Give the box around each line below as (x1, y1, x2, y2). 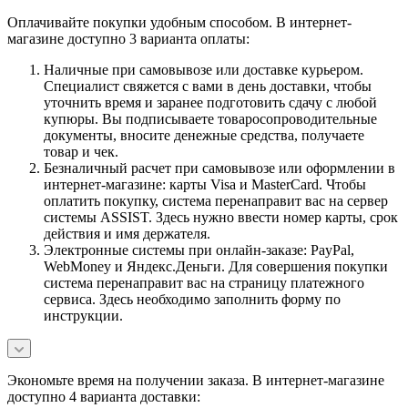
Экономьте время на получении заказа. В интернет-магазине (7, 372, 384, 388)
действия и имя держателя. (44, 225, 210, 241)
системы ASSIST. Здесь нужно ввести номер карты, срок (44, 209, 398, 225)
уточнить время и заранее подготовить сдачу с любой (44, 94, 377, 110)
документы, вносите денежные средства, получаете (44, 127, 364, 143)
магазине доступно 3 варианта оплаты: (7, 30, 250, 46)
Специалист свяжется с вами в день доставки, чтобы (44, 77, 372, 94)
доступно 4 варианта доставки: (7, 388, 200, 404)
